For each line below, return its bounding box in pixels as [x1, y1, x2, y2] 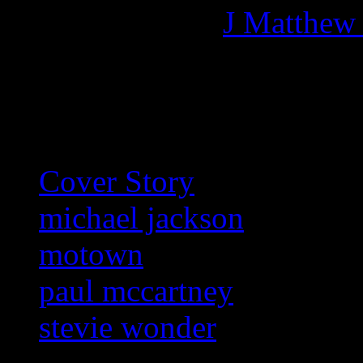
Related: [39, 90, 144, 126]
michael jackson [39, 199, 244, 235]
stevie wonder [39, 309, 216, 344]
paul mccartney [39, 272, 233, 308]
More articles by [6, 4, 223, 40]
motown [39, 236, 143, 271]
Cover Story [39, 163, 194, 199]
